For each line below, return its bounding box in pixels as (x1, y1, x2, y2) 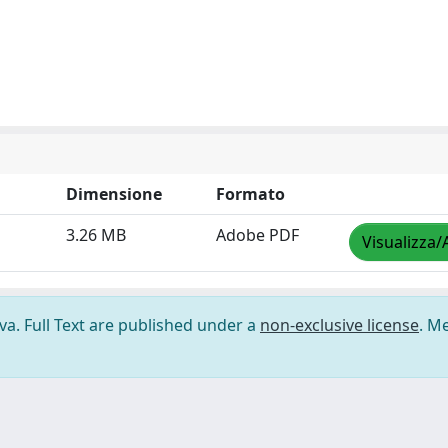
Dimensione (66, 183, 162, 205)
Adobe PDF (216, 224, 299, 246)
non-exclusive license (260, 314, 419, 336)
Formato (216, 183, 285, 205)
